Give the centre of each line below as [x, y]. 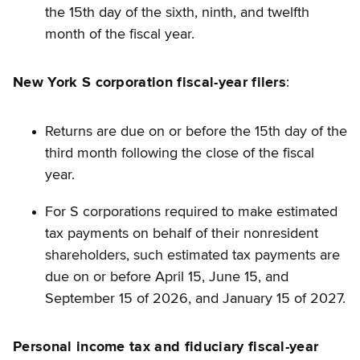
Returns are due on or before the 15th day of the [196, 131]
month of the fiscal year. [120, 34]
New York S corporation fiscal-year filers [150, 83]
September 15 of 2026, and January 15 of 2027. [195, 299]
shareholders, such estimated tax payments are [192, 255]
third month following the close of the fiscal [180, 153]
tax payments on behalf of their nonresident [182, 233]
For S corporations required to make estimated [191, 212]
